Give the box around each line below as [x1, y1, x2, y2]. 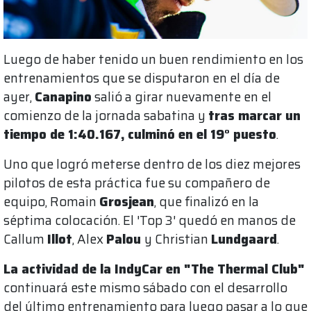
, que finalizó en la [154, 192, 259, 212]
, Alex [72, 229, 106, 250]
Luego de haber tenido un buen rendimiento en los [3, 49, 303, 70]
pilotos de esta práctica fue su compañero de [3, 173, 270, 194]
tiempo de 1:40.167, [3, 124, 125, 145]
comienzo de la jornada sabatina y [3, 106, 208, 126]
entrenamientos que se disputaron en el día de [3, 68, 280, 89]
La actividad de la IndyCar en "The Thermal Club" [3, 259, 305, 280]
